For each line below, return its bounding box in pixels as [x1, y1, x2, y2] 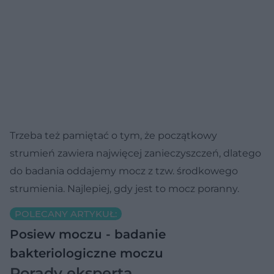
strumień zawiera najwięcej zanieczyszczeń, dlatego [10, 147, 261, 159]
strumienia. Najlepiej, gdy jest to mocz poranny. [10, 182, 239, 194]
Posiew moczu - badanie [10, 226, 166, 242]
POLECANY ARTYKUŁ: [15, 207, 117, 220]
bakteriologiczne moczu [10, 245, 163, 261]
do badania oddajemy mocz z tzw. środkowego [10, 165, 238, 177]
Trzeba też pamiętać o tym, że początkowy [10, 129, 217, 141]
